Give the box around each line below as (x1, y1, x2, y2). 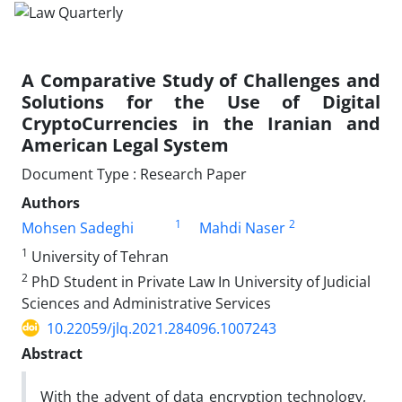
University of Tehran (28, 246, 169, 267)
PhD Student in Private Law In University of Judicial (28, 271, 371, 292)
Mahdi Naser (198, 217, 285, 238)
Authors (22, 192, 80, 213)
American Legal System (22, 132, 229, 157)
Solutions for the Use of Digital (22, 89, 380, 114)
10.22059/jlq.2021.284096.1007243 (47, 318, 276, 338)
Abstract (22, 343, 83, 363)
